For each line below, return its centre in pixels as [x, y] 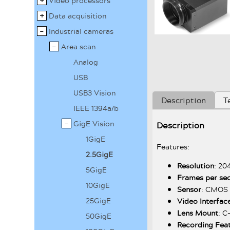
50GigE [99, 216]
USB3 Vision [95, 93]
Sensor [189, 189]
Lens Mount [198, 213]
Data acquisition [78, 16]
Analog [86, 62]
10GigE [98, 185]
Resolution [196, 165]
